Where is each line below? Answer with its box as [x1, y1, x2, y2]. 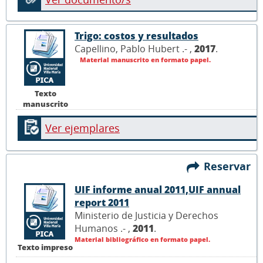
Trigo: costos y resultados [75, 29, 198, 42]
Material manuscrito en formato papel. [78, 55, 211, 64]
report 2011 [75, 196, 129, 209]
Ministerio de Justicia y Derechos [75, 209, 218, 222]
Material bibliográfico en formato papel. [75, 235, 210, 244]
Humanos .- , [75, 222, 133, 235]
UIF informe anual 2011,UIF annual [75, 183, 241, 196]
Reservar [204, 159, 257, 173]
